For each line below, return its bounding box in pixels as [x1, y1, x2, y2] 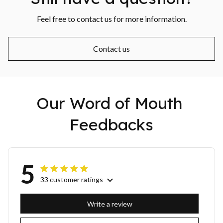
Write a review [87, 200, 132, 209]
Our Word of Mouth [36, 93, 183, 113]
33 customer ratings [40, 175, 103, 184]
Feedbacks [70, 114, 153, 134]
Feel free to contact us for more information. [36, 13, 187, 23]
